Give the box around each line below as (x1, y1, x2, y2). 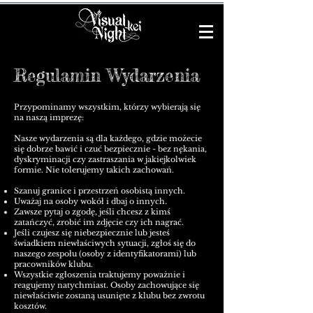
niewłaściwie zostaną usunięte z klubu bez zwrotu (14, 291, 205, 300)
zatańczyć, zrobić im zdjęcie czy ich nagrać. (14, 217, 184, 227)
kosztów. (14, 301, 47, 311)
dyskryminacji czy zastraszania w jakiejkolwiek (14, 154, 196, 164)
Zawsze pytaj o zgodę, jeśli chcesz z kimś (14, 207, 170, 217)
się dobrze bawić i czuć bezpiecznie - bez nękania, (14, 144, 207, 154)
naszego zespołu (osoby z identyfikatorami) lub (14, 249, 196, 259)
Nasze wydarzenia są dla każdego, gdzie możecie (14, 133, 202, 143)
